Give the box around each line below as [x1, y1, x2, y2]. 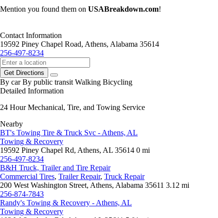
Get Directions [4, 69, 44, 77]
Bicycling [103, 78, 132, 87]
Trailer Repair [58, 172, 100, 181]
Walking [75, 78, 101, 87]
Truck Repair [104, 172, 145, 181]
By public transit [22, 78, 73, 87]
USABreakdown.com [88, 5, 159, 14]
